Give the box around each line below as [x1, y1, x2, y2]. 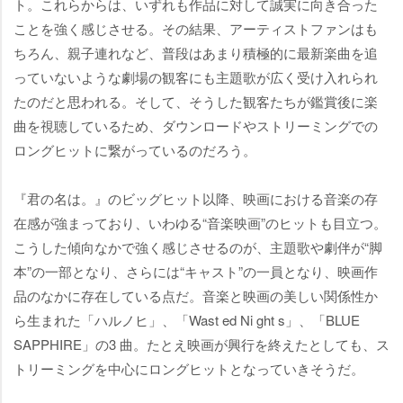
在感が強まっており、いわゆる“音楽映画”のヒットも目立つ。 [13, 213, 387, 233]
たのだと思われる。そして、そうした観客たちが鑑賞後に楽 [13, 92, 378, 112]
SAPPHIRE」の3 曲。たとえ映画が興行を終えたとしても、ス [13, 335, 390, 354]
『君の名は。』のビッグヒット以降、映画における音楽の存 [13, 189, 378, 209]
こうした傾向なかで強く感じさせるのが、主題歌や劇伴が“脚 [13, 237, 382, 257]
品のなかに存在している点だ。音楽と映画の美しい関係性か [13, 286, 378, 306]
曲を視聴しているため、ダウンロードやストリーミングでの [13, 116, 378, 136]
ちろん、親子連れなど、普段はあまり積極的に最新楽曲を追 [13, 43, 378, 63]
